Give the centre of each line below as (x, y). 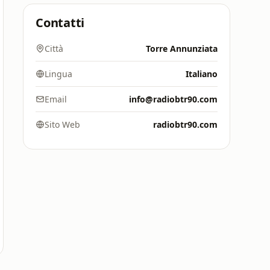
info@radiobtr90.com (173, 99)
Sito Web (62, 124)
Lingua (58, 74)
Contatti (60, 23)
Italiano (202, 74)
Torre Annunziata (182, 49)
